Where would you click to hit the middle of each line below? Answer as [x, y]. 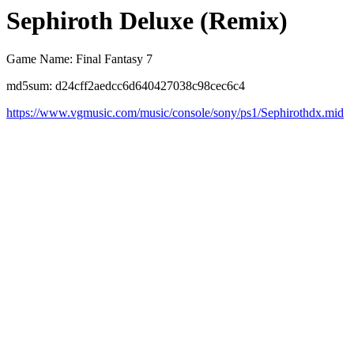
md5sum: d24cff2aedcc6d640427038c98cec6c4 [126, 86]
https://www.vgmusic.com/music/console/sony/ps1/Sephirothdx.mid [175, 113]
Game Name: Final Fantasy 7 [79, 59]
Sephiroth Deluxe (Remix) [147, 21]
